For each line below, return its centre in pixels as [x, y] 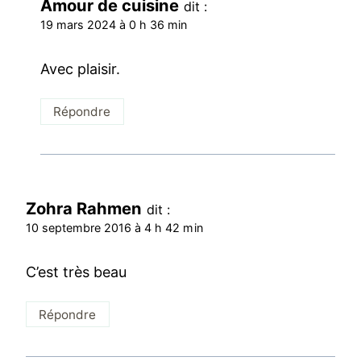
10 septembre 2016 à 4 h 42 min [114, 227]
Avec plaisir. [81, 69]
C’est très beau [77, 272]
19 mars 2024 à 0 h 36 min [114, 24]
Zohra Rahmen [84, 208]
